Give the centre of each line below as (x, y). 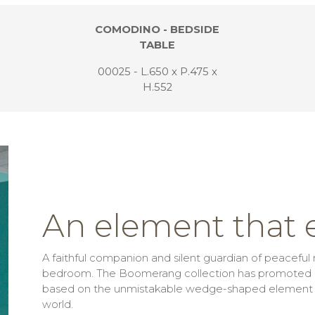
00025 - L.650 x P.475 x (157, 72)
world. (58, 304)
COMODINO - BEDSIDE (157, 30)
